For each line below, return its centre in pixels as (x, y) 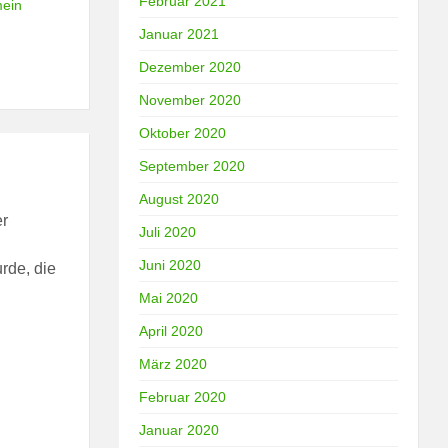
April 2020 (171, 330)
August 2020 (179, 198)
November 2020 (190, 99)
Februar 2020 (183, 396)
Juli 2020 (168, 231)
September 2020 (192, 165)
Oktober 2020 (183, 132)
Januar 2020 (179, 429)
